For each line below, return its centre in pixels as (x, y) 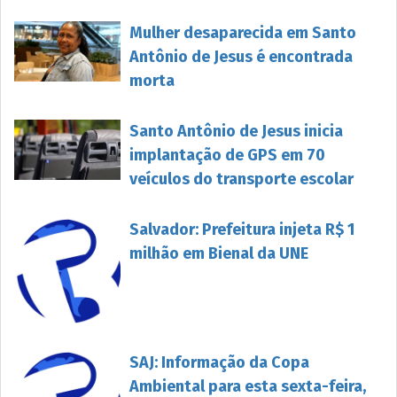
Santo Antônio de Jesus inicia (236, 132)
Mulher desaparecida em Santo (243, 33)
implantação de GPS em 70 (227, 156)
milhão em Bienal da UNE (219, 254)
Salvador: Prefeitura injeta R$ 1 (242, 230)
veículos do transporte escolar (241, 179)
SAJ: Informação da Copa (219, 363)
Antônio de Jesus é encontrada (241, 57)
